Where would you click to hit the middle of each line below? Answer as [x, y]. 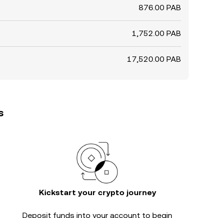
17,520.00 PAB [154, 59]
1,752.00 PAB [156, 33]
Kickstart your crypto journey [97, 192]
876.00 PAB [160, 8]
